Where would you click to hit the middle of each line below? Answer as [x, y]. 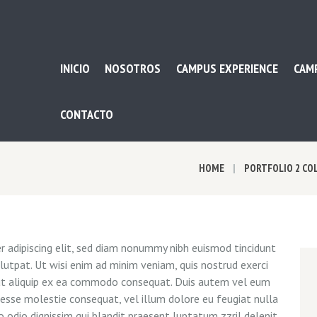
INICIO [75, 68]
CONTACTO [86, 114]
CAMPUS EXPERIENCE [227, 68]
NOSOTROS [133, 68]
